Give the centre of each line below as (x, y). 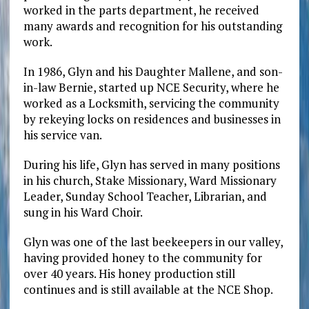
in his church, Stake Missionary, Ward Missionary (150, 180)
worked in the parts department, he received (141, 10)
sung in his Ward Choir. (83, 212)
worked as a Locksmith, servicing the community (151, 103)
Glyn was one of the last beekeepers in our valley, (153, 241)
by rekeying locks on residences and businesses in (152, 119)
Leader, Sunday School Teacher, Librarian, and (145, 196)
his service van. (62, 134)
